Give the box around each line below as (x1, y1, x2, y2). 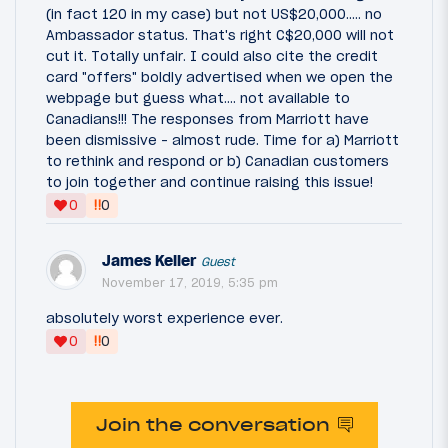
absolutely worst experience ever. (46, 308, 283, 327)
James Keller (102, 250, 196, 270)
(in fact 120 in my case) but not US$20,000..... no (46, 4, 382, 23)
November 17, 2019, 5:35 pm (102, 274, 278, 290)
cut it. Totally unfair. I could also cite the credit (46, 46, 378, 65)
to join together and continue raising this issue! (46, 172, 373, 191)
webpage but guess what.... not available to (46, 88, 350, 107)
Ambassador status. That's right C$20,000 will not (46, 25, 394, 44)
